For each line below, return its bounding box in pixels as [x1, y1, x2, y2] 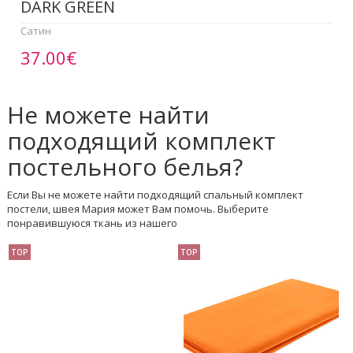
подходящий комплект [6, 124, 276, 158]
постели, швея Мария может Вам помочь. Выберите [6, 202, 269, 217]
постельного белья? [6, 150, 243, 184]
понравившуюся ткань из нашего [6, 216, 177, 231]
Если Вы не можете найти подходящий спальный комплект [6, 188, 303, 203]
